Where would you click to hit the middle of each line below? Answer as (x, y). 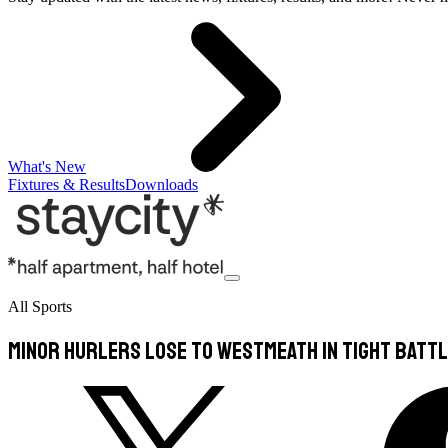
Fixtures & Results (66, 184)
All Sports (40, 306)
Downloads (161, 184)
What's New (47, 166)
